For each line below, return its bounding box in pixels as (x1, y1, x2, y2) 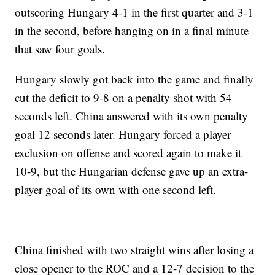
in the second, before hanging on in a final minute (15, 23, 249, 39)
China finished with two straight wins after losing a (15, 242, 254, 258)
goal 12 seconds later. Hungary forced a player (15, 126, 231, 142)
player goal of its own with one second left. (15, 182, 220, 198)
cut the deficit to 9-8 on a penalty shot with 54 (15, 90, 233, 106)
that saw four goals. (15, 41, 109, 57)
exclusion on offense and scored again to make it (15, 145, 242, 161)
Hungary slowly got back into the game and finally (15, 71, 254, 87)
